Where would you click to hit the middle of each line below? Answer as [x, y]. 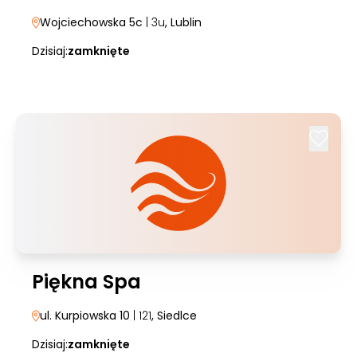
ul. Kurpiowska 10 [85, 316]
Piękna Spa [86, 282]
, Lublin [183, 22]
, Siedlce [174, 316]
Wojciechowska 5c [91, 22]
